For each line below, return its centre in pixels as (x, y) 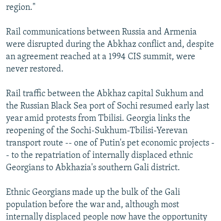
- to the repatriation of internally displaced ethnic (99, 155)
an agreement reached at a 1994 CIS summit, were (101, 57)
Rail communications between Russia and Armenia (101, 32)
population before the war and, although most (92, 205)
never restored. (35, 69)
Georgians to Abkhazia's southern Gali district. (93, 168)
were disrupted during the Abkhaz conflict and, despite (110, 44)
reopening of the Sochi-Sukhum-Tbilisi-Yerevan (97, 131)
